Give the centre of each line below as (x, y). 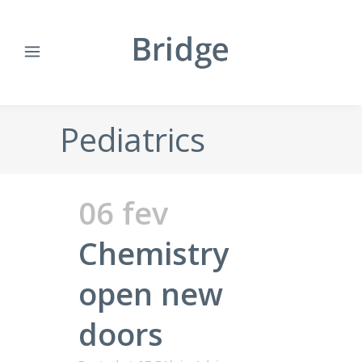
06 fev (123, 213)
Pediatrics (133, 139)
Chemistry (154, 253)
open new (151, 293)
